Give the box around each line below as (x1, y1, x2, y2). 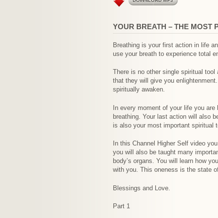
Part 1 (113, 202, 130, 210)
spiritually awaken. (113, 86, 165, 93)
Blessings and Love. (113, 184, 170, 192)
